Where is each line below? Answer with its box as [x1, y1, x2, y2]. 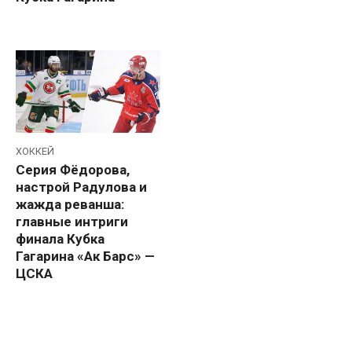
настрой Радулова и [16, 178, 147, 195]
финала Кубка [16, 230, 104, 247]
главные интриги [16, 213, 128, 229]
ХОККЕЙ [16, 145, 54, 158]
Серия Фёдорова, [16, 161, 130, 178]
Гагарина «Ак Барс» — [16, 247, 155, 264]
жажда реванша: [16, 196, 124, 212]
